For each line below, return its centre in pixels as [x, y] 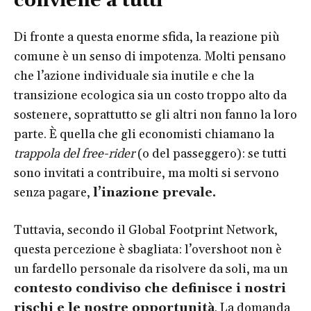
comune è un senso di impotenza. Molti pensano [150, 56]
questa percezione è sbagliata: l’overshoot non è [148, 249]
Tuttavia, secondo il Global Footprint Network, [146, 230]
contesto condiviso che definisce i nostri [150, 288]
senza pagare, [53, 192]
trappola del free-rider [74, 153]
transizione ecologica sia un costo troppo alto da [150, 95]
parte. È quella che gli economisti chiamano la [144, 134]
